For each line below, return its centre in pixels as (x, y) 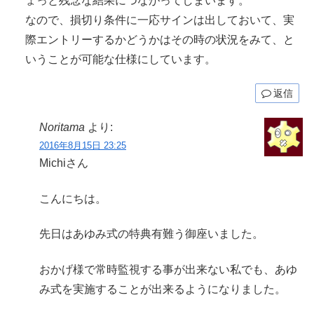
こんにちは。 (73, 198)
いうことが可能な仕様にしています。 (121, 59)
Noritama (62, 128)
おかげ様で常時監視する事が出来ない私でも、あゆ (168, 269)
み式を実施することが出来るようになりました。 (163, 289)
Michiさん (64, 163)
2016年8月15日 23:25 (83, 146)
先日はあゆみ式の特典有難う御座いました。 (151, 234)
